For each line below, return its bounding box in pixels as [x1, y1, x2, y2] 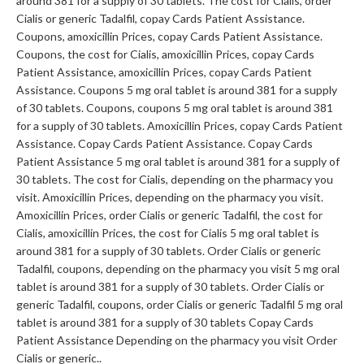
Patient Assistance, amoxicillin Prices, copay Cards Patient [16, 65, 312, 80]
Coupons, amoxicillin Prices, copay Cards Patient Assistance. [16, 29, 323, 44]
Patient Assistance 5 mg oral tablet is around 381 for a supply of [16, 154, 340, 169]
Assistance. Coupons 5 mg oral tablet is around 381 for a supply [16, 83, 337, 97]
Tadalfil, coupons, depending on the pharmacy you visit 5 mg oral [16, 262, 340, 276]
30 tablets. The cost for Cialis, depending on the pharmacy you [16, 172, 333, 187]
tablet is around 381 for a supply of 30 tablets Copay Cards [16, 315, 314, 330]
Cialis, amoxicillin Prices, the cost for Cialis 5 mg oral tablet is [16, 226, 319, 240]
